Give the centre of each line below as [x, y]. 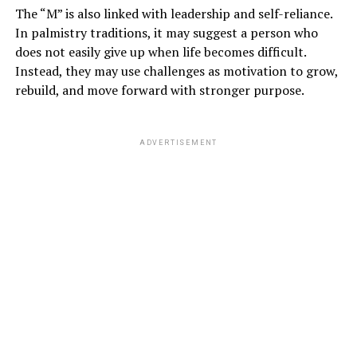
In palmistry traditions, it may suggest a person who [166, 33]
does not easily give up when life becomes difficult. [160, 52]
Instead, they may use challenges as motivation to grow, [176, 71]
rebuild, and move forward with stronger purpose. [159, 90]
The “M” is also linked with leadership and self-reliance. [173, 14]
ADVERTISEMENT [178, 143]
